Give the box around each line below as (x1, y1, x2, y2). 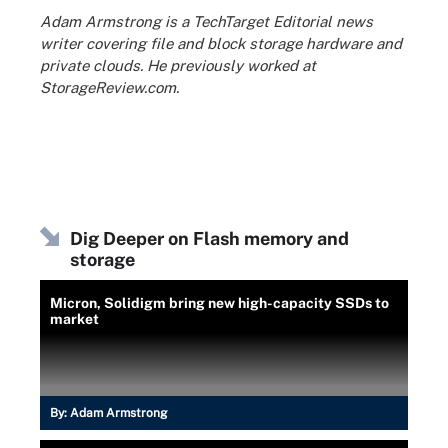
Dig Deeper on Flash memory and (70, 227, 349, 249)
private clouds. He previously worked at (40, 57, 316, 74)
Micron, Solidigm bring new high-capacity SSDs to (50, 294, 389, 311)
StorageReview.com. (40, 79, 179, 96)
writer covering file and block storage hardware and (40, 35, 402, 52)
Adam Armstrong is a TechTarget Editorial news (40, 13, 373, 30)
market (50, 310, 99, 327)
